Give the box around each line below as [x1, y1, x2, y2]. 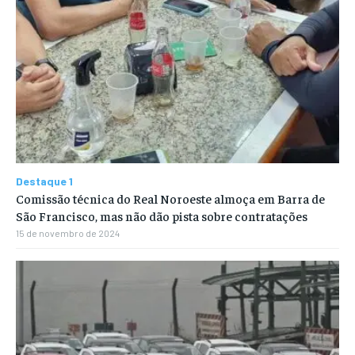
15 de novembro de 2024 [16, 227, 120, 239]
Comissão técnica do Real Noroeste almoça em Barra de [16, 190, 325, 207]
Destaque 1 [16, 174, 73, 189]
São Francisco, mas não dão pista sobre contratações [16, 208, 307, 224]
